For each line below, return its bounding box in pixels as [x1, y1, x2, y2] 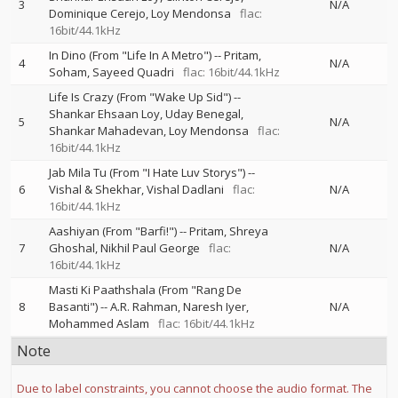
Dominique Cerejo [49, 5, 146, 21]
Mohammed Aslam [49, 315, 149, 331]
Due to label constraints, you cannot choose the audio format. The [17, 380, 372, 396]
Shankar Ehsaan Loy [49, 106, 160, 122]
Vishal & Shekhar [49, 181, 141, 197]
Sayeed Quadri [92, 64, 174, 80]
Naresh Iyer [183, 298, 246, 314]
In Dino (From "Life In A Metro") [49, 47, 211, 63]
